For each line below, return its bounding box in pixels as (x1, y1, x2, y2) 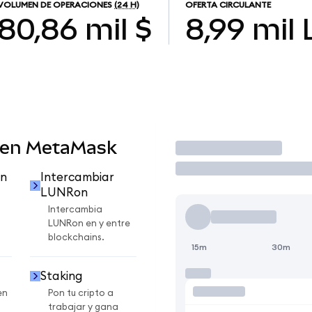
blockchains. (48, 233, 104, 243)
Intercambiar (40, 171, 114, 184)
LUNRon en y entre (48, 219, 130, 229)
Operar (175, 137, 237, 158)
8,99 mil (185, 12, 295, 46)
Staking (40, 270, 83, 282)
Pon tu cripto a (48, 288, 114, 298)
